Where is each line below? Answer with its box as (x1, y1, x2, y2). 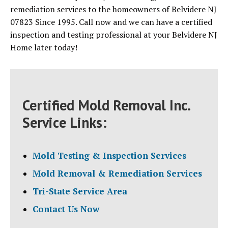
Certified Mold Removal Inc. (22, 96, 190, 115)
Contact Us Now (33, 203, 99, 215)
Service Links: (22, 113, 107, 132)
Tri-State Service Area (33, 185, 127, 197)
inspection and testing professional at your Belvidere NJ (10, 29, 217, 41)
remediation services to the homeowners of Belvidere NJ (10, 4, 217, 15)
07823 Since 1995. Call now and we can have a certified (10, 16, 212, 28)
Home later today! (10, 42, 77, 53)
